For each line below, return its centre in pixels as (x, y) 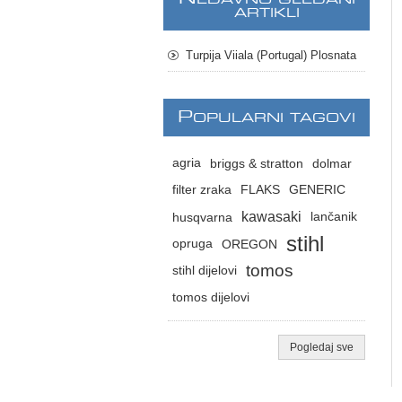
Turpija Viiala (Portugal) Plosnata (271, 55)
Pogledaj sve (322, 347)
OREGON (249, 244)
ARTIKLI (267, 13)
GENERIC (317, 189)
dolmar (332, 163)
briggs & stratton (257, 163)
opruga (192, 243)
